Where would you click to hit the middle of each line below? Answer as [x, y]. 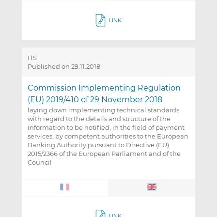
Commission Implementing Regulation [104, 88]
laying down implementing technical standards [103, 110]
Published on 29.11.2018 [64, 67]
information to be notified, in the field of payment [106, 128]
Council [39, 163]
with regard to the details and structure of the [99, 119]
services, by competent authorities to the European [108, 136]
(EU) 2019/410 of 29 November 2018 [95, 100]
